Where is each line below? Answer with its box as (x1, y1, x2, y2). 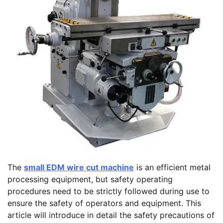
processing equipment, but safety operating (7, 174, 173, 185)
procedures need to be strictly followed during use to (7, 186, 210, 197)
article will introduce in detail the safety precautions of (7, 210, 215, 221)
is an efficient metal (134, 162, 211, 173)
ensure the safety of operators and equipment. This (7, 198, 201, 209)
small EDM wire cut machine (24, 162, 134, 173)
